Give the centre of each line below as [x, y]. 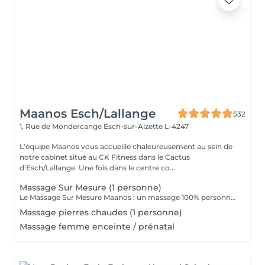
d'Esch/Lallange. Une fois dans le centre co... [97, 168]
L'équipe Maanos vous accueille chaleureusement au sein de [126, 146]
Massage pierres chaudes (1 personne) [101, 212]
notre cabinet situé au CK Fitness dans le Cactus [105, 157]
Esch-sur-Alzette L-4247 [146, 126]
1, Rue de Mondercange [62, 126]
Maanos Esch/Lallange [88, 114]
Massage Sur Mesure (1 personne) [91, 188]
